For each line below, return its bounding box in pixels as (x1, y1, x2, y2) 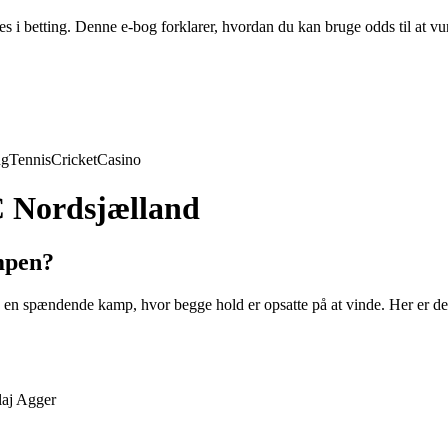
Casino (97, 151, 141, 168)
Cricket (51, 151, 97, 168)
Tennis (9, 151, 51, 168)
